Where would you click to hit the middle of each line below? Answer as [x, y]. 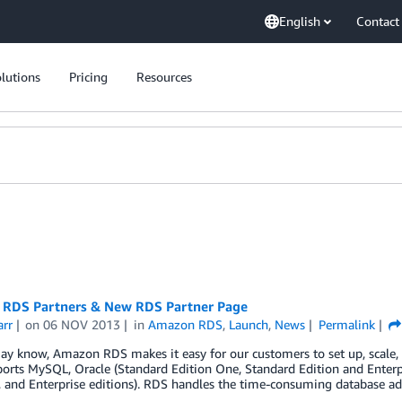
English [300, 21]
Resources [164, 77]
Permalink [346, 324]
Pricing [88, 77]
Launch [249, 324]
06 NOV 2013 [82, 324]
